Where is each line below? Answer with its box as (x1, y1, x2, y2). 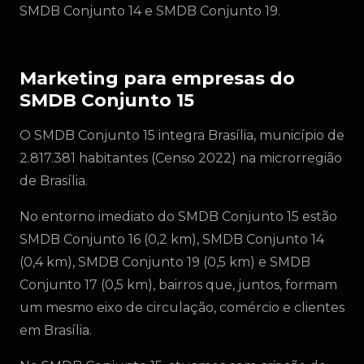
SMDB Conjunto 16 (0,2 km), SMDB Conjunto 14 (19, 232, 324, 247)
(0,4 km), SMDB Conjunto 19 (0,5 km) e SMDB (19, 254, 310, 270)
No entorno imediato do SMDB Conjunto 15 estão (19, 209, 337, 224)
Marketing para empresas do (19, 67, 295, 89)
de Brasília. (19, 173, 88, 188)
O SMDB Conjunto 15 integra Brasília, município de (19, 128, 344, 143)
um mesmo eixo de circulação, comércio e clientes (19, 300, 344, 315)
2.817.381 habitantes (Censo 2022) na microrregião (19, 150, 342, 166)
